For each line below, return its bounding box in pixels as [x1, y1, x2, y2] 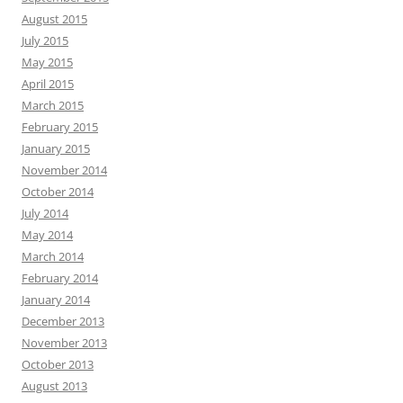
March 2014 [22, 248, 84, 265]
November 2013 [22, 335, 107, 352]
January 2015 [22, 140, 90, 157]
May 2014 [22, 227, 73, 244]
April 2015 [22, 76, 74, 93]
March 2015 [22, 97, 84, 114]
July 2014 [22, 205, 68, 222]
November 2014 [22, 162, 107, 179]
